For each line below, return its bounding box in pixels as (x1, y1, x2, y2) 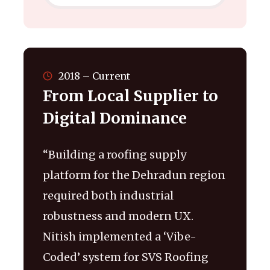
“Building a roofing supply (43, 147, 186, 162)
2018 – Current (58, 69, 130, 82)
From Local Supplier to (43, 86, 218, 105)
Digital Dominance (43, 108, 187, 128)
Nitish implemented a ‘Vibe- (43, 229, 196, 243)
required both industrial (43, 188, 174, 202)
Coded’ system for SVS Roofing (43, 250, 209, 264)
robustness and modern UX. (43, 209, 193, 223)
